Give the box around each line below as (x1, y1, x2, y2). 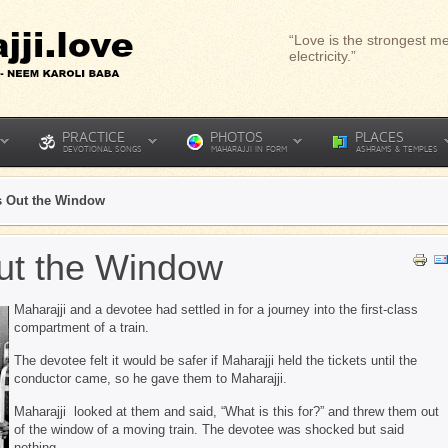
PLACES (355, 128, 404, 145)
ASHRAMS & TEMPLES (356, 144, 438, 154)
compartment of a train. (14, 320, 149, 335)
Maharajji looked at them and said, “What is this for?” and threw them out (14, 404, 439, 419)
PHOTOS (210, 128, 263, 145)
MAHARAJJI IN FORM (211, 144, 287, 154)
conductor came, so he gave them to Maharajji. (14, 371, 287, 386)
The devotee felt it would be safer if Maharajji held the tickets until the (14, 353, 417, 368)
